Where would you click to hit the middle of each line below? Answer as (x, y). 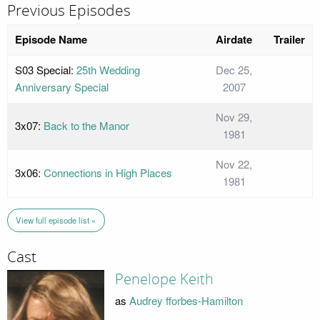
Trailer (289, 39)
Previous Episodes (69, 11)
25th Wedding (108, 69)
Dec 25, (234, 69)
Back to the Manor (86, 125)
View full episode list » (56, 220)
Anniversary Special (62, 86)
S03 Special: (46, 69)
